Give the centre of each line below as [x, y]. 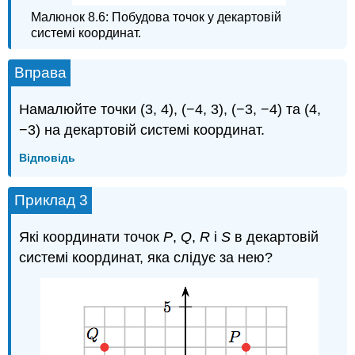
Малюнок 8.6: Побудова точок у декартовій [157, 17]
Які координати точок [92, 237]
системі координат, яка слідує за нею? [146, 258]
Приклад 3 [52, 200]
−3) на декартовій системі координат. [142, 130]
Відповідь [48, 158]
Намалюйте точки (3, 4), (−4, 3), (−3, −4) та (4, [170, 109]
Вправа [41, 72]
